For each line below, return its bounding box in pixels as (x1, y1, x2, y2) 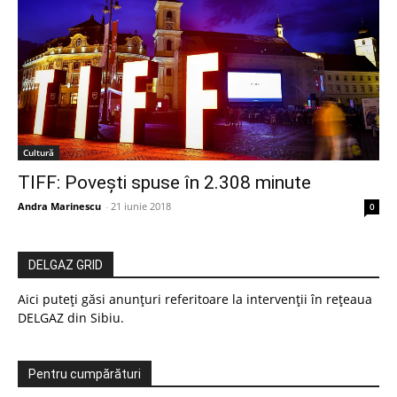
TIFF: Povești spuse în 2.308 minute (18, 172, 311, 194)
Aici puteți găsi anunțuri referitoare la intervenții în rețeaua (18, 291, 372, 308)
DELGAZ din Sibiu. (18, 309, 124, 327)
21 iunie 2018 (111, 199, 171, 214)
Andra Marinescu (18, 199, 101, 214)
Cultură (23, 146, 54, 160)
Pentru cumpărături (28, 367, 141, 382)
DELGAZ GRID (28, 258, 103, 273)
